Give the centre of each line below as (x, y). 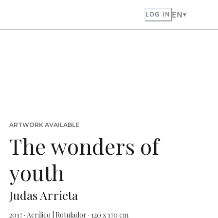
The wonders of (84, 146)
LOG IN (158, 14)
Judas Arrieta (43, 195)
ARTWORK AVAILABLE (44, 125)
